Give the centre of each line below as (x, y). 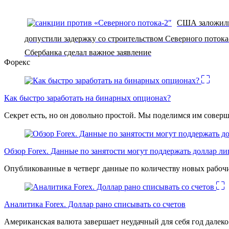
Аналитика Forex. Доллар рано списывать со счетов (95, 204)
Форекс (17, 62)
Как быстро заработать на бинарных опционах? (87, 98)
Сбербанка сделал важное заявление (88, 52)
